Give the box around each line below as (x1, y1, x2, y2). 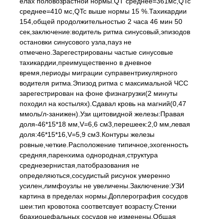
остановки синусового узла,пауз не (20, 38, 131, 46)
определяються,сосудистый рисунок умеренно (20, 172, 170, 179)
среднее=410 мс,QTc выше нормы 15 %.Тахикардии (20, 7, 187, 15)
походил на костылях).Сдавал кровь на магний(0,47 (20, 100, 186, 108)
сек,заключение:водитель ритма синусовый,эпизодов (20, 28, 190, 36)
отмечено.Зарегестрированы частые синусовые (20, 48, 173, 56)
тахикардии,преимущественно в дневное (20, 59, 152, 66)
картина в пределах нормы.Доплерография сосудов (20, 192, 188, 200)
